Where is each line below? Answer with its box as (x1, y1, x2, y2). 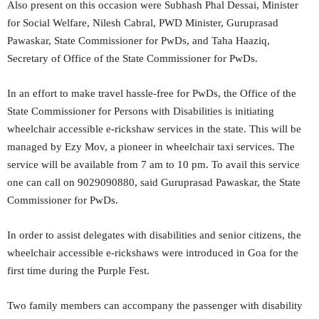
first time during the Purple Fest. (7, 265, 150, 276)
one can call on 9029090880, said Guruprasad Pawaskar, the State (7, 177, 300, 188)
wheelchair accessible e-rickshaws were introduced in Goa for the (7, 247, 298, 258)
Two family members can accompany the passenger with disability (7, 300, 303, 311)
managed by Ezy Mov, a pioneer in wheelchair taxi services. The (7, 141, 295, 152)
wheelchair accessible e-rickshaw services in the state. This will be (7, 123, 301, 135)
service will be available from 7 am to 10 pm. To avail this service (7, 159, 300, 170)
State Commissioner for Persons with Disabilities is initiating (7, 105, 274, 117)
